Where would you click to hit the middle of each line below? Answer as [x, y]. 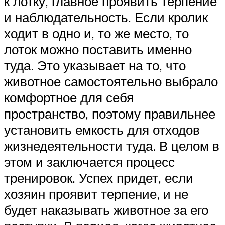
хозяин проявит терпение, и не [96, 194]
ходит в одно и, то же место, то [96, 33]
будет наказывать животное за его [106, 210]
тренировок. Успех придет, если [99, 178]
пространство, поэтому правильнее [110, 114]
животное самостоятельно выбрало [111, 82]
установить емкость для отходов [102, 130]
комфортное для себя [69, 98]
